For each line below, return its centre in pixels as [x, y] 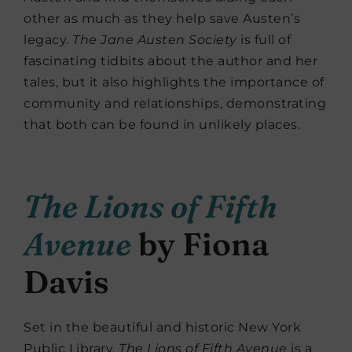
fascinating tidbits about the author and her [170, 61]
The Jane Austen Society [155, 40]
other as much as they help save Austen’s [162, 19]
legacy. [48, 40]
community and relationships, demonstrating [175, 104]
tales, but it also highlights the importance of [174, 82]
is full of [264, 40]
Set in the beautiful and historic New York [162, 328]
